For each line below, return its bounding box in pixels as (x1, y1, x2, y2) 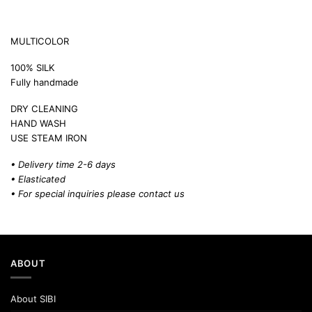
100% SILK (10, 62, 55, 74)
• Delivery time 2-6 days (10, 159, 116, 171)
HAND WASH (10, 118, 66, 130)
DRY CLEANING (10, 103, 78, 115)
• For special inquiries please (10, 188, 139, 200)
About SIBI (10, 293, 56, 305)
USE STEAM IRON (10, 132, 87, 144)
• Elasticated (10, 173, 65, 185)
